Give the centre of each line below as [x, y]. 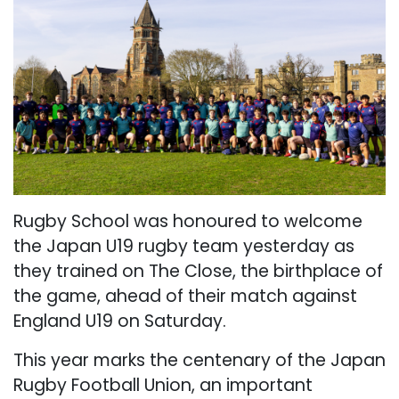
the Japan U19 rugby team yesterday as [184, 246]
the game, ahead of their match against [185, 296]
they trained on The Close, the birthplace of [198, 271]
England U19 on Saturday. [120, 321]
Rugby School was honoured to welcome [188, 221]
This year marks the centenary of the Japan [199, 360]
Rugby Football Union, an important [163, 385]
